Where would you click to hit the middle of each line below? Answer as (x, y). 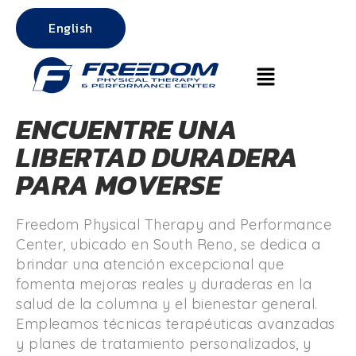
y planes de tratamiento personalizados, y (164, 344)
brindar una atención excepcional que (150, 264)
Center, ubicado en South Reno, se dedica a (168, 244)
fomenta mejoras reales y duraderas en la (164, 284)
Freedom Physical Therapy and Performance (174, 224)
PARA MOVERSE (118, 185)
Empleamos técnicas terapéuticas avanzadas (176, 324)
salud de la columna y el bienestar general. (167, 304)
